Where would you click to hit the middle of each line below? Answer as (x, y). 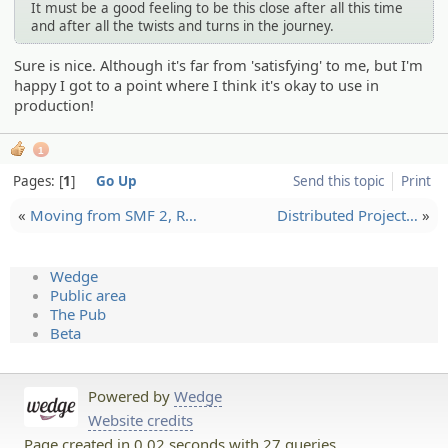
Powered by (131, 396)
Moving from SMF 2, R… (113, 215)
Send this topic (339, 180)
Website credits (140, 420)
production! (54, 105)
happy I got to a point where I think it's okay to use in (197, 85)
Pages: (35, 180)
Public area (88, 295)
